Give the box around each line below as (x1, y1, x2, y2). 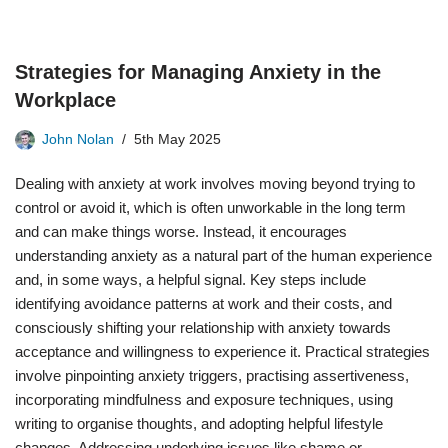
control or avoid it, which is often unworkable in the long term (15, 199, 406, 216)
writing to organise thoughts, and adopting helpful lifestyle (15, 415, 383, 432)
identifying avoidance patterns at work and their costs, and (15, 295, 392, 312)
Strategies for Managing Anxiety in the (15, 61, 381, 83)
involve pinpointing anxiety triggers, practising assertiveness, (15, 367, 409, 384)
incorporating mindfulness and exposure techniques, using (15, 391, 393, 408)
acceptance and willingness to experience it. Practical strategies (15, 343, 430, 360)
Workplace (15, 89, 116, 111)
